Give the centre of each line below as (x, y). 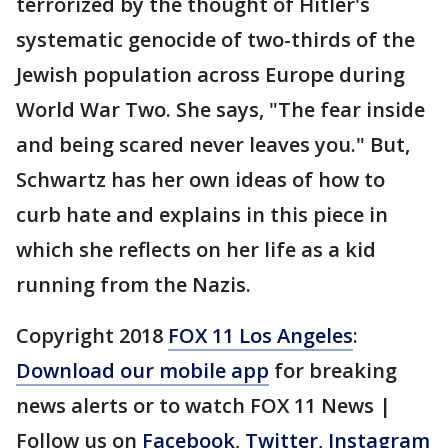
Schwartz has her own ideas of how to (200, 179)
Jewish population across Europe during (210, 74)
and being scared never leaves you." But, (213, 144)
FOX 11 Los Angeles (260, 335)
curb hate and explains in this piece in (202, 214)
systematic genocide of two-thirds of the (215, 39)
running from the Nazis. (133, 284)
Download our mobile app (142, 370)
